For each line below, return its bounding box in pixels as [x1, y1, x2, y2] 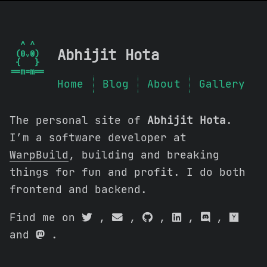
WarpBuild [10, 148, 69, 162]
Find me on [10, 210, 82, 224]
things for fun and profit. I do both [10, 166, 246, 179]
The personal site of [10, 114, 147, 128]
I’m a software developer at [10, 131, 187, 145]
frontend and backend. [10, 183, 147, 197]
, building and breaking [69, 148, 219, 162]
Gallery [198, 77, 246, 91]
